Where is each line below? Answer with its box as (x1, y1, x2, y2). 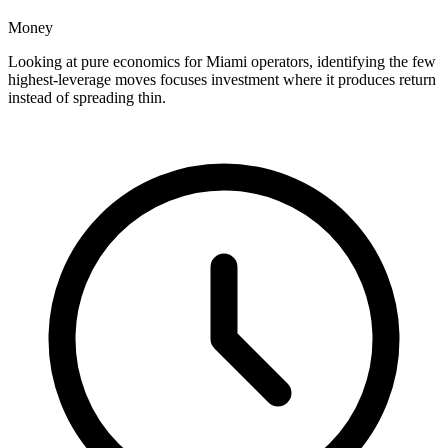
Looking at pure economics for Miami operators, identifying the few (8, 53, 436, 71)
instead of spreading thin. (8, 89, 166, 107)
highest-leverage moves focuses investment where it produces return (8, 71, 436, 89)
